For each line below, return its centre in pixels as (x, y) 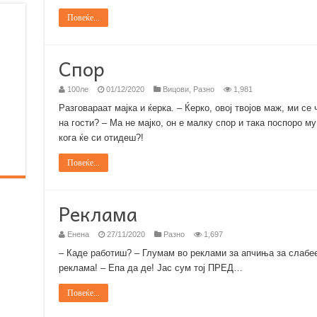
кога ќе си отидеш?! (101, 138)
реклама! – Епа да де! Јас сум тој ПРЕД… (150, 268)
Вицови (175, 89)
